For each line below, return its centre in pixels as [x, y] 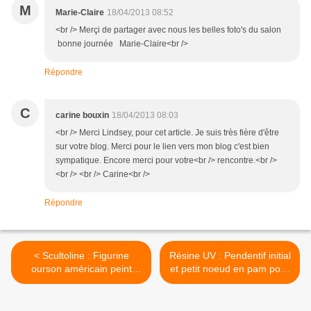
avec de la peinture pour [81, 281]
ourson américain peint [81, 268]
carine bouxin [82, 115]
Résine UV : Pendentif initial [230, 255]
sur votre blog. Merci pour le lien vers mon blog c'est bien [162, 146]
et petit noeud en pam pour [230, 268]
